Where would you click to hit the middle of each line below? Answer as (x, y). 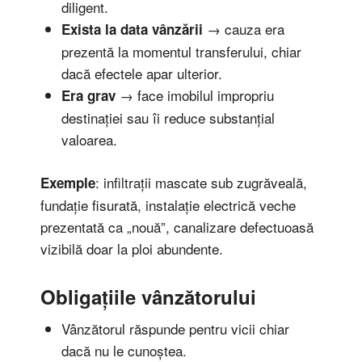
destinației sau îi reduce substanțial (168, 118)
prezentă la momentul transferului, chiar (181, 52)
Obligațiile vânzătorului (148, 296)
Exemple (68, 182)
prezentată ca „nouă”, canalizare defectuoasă (177, 226)
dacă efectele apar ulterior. (141, 74)
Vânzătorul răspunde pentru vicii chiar (175, 328)
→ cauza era (243, 29)
